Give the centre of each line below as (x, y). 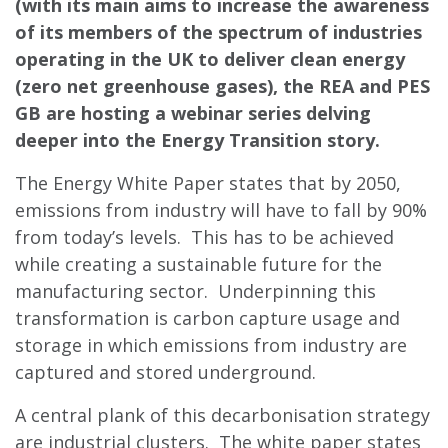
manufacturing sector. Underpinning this (195, 290)
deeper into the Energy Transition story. (197, 139)
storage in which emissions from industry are (211, 344)
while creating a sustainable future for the (198, 263)
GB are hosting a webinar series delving (193, 112)
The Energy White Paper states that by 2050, (208, 182)
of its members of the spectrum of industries (218, 31)
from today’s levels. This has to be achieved (204, 236)
